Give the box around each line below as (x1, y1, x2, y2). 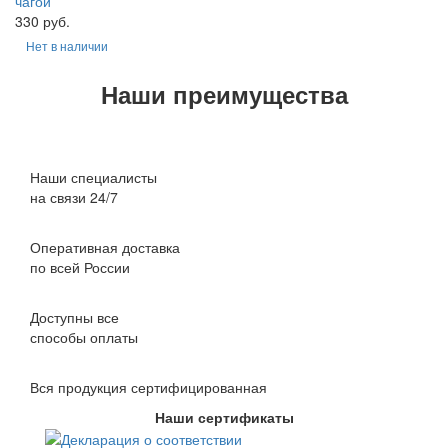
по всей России (30, 257, 130, 277)
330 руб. (15, 11, 70, 31)
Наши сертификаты (154, 407, 294, 427)
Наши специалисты (30, 167, 157, 187)
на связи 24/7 (30, 187, 118, 207)
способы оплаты (30, 327, 138, 347)
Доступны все (30, 307, 119, 327)
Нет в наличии (26, 37, 108, 54)
